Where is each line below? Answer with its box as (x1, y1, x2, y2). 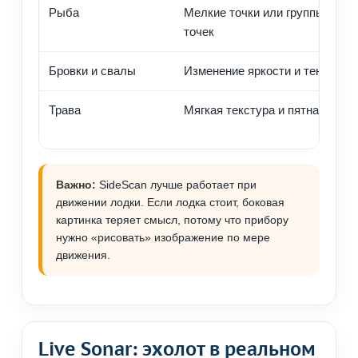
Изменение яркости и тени (184, 64, 328, 78)
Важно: (56, 178, 96, 192)
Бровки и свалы (49, 64, 136, 78)
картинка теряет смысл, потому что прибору (56, 213, 288, 227)
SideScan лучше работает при (96, 178, 257, 192)
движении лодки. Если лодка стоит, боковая (56, 196, 284, 209)
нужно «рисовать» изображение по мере (56, 231, 270, 245)
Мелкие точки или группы (184, 6, 324, 20)
